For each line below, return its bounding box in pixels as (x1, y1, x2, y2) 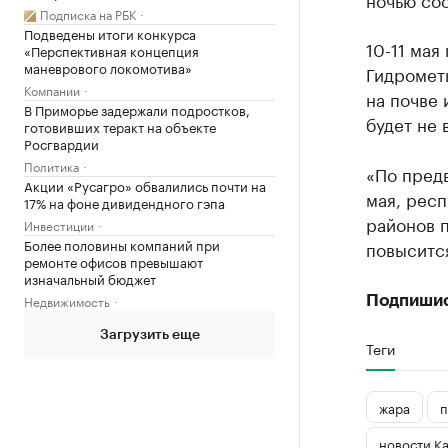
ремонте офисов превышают (24, 251, 203, 271)
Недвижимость (24, 291, 110, 310)
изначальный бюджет (24, 268, 156, 288)
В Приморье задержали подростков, (24, 99, 250, 119)
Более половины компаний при (24, 234, 220, 254)
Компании (24, 80, 80, 99)
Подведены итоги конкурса (24, 23, 196, 43)
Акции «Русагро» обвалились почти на (24, 175, 266, 195)
